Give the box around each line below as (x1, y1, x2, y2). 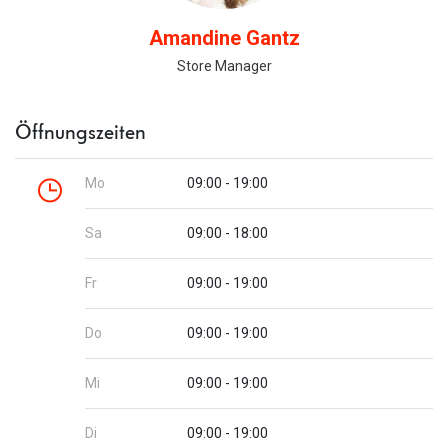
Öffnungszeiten (15, 117, 147, 145)
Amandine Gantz (148, 26, 300, 50)
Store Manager (176, 57, 272, 74)
